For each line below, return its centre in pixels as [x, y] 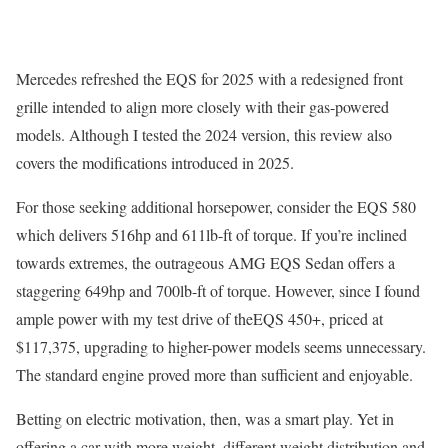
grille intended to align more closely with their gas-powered [202, 106]
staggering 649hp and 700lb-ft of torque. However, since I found [218, 290]
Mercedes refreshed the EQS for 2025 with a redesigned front [209, 78]
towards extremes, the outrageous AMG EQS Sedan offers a [205, 262]
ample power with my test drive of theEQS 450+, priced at [199, 318]
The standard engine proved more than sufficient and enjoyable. [214, 374]
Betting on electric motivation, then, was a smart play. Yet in [205, 418]
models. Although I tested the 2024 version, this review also [204, 134]
